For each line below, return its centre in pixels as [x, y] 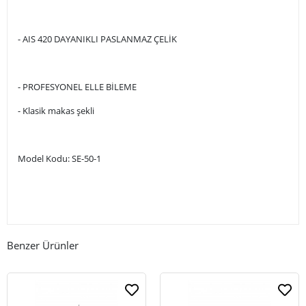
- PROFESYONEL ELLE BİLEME [77, 86]
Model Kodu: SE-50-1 [59, 158]
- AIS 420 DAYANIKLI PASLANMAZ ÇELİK [97, 39]
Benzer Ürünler [43, 245]
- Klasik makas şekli [56, 110]
